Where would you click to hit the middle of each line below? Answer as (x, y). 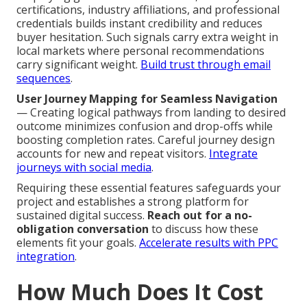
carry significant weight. (78, 64)
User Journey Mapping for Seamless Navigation (147, 98)
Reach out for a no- (200, 215)
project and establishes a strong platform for (133, 201)
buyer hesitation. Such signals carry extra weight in (147, 37)
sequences (44, 78)
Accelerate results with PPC (209, 242)
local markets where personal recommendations (140, 50)
